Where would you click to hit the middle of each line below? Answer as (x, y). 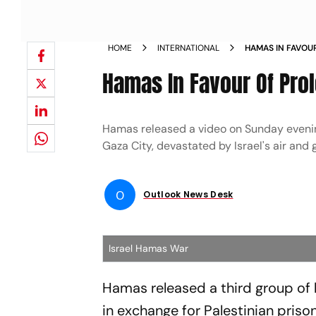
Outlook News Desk (188, 194)
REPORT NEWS (274, 61)
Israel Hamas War (149, 248)
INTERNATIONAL (189, 48)
